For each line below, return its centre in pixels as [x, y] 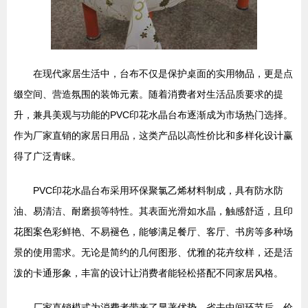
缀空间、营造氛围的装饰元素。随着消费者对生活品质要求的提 [148, 94]
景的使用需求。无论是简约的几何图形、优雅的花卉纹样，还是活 [153, 252]
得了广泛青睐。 [47, 156]
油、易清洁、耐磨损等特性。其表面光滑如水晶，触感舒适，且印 [153, 211]
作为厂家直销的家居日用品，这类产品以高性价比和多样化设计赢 [153, 135]
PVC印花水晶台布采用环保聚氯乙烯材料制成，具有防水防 [158, 190]
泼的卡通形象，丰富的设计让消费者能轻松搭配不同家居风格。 [148, 273]
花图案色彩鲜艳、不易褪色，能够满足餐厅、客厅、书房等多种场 [153, 232]
